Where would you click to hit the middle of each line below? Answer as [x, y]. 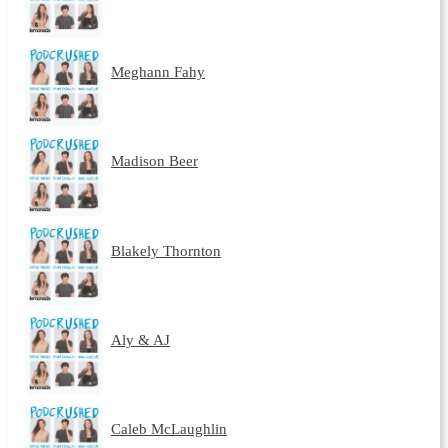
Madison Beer [154, 161]
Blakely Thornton [165, 250]
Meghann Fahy [157, 71]
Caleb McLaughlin [168, 429]
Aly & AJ [140, 340]
